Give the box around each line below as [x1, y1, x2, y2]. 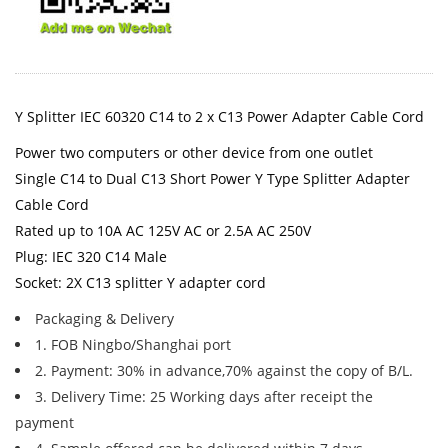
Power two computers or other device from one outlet [15, 143, 373, 162]
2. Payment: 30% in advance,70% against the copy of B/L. [35, 361, 413, 380]
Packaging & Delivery [35, 309, 174, 328]
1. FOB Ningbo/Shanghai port [35, 335, 231, 354]
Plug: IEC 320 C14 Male [15, 247, 167, 266]
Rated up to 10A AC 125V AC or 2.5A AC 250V [15, 221, 311, 240]
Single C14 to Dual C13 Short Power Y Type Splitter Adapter [15, 169, 410, 188]
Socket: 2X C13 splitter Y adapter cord [15, 273, 266, 292]
